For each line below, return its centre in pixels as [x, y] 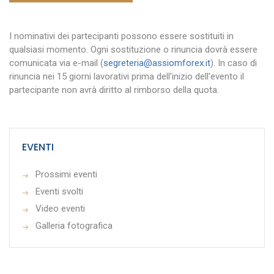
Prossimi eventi [66, 174]
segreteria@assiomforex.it [157, 63]
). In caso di [234, 63]
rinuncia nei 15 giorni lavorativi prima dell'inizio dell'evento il [127, 76]
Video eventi [60, 208]
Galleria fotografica [74, 225]
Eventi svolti [59, 191]
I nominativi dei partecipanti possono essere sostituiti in [121, 36]
